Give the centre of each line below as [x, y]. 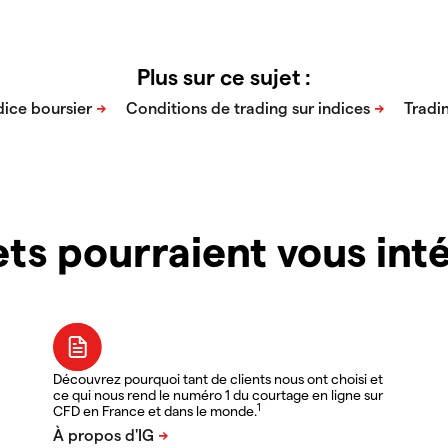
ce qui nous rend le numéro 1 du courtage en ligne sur [218, 395]
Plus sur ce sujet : [224, 76]
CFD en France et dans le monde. [155, 411]
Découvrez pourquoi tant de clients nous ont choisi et [218, 379]
